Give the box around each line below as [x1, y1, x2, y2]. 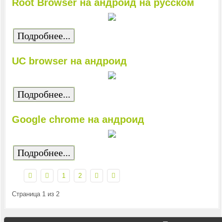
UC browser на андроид [11, 55, 127, 66]
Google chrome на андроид [11, 114, 144, 125]
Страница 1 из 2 [11, 190, 59, 198]
